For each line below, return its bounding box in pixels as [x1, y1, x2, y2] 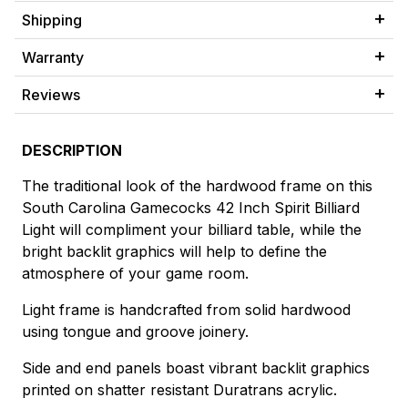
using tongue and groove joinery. [22, 322, 249, 342]
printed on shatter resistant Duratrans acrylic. [22, 381, 337, 400]
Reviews [22, 86, 80, 105]
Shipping [22, 11, 82, 30]
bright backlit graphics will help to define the [22, 242, 327, 261]
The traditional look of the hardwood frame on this [22, 177, 372, 196]
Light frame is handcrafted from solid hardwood [22, 301, 351, 320]
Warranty [22, 48, 84, 67]
